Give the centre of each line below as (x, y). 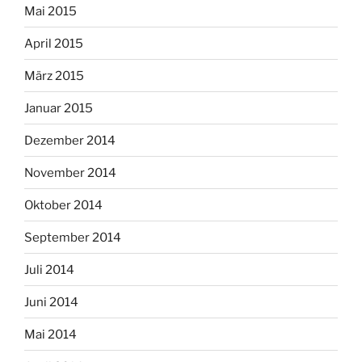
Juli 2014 (49, 269)
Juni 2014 (51, 302)
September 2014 (73, 237)
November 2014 (70, 173)
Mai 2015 (51, 11)
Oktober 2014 (63, 205)
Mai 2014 (51, 334)
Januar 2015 (59, 108)
